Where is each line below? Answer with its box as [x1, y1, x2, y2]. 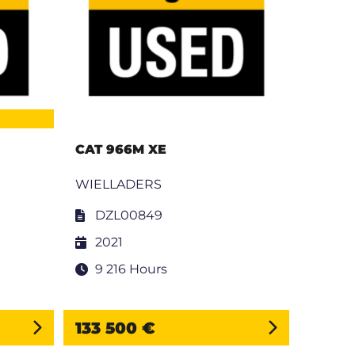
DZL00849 [95, 208, 163, 223]
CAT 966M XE [75, 142, 167, 158]
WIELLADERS [75, 177, 162, 193]
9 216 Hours [95, 261, 168, 277]
